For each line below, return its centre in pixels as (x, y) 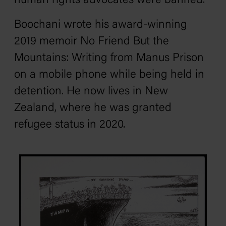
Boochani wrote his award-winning (101, 25)
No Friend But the (125, 42)
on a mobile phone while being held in (109, 75)
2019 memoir (47, 42)
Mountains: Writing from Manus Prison (109, 59)
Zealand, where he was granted (93, 108)
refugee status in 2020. (71, 125)
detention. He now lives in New (91, 92)
